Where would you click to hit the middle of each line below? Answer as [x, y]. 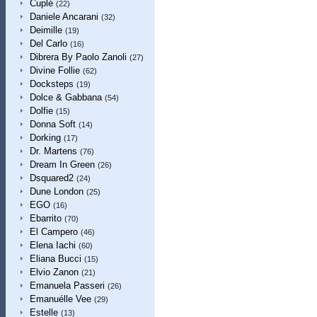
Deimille [46, 30]
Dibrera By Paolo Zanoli [78, 57]
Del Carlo [48, 44]
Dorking [45, 138]
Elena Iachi [52, 245]
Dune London [56, 191]
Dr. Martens [53, 151]
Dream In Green [62, 165]
